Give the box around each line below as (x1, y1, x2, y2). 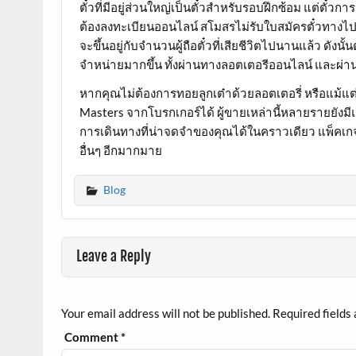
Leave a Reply (75, 247, 151, 266)
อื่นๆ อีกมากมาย (79, 142, 163, 157)
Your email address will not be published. (60, 305, 270, 320)
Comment (64, 329, 122, 344)
